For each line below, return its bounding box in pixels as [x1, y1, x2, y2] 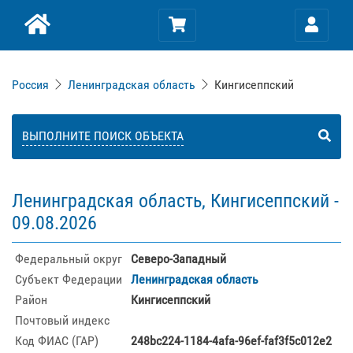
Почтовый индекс [15, 313, 110, 328]
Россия [12, 77, 49, 92]
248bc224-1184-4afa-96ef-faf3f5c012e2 [131, 333, 332, 348]
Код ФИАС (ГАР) [15, 333, 98, 348]
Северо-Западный [131, 251, 226, 266]
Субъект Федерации [15, 272, 122, 287]
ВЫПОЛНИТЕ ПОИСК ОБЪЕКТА [22, 128, 184, 143]
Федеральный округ [15, 251, 122, 266]
